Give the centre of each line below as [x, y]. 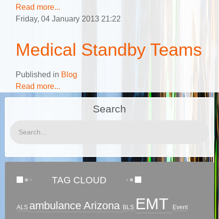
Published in [37, 75]
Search [109, 109]
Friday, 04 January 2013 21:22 [68, 19]
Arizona [103, 206]
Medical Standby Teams [109, 50]
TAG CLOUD [79, 180]
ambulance [56, 206]
